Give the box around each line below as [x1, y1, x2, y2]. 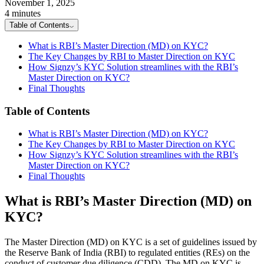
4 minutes [5, 8, 41, 18]
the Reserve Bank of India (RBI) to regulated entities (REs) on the [5, 247, 250, 258]
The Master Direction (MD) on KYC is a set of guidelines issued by [5, 237, 257, 247]
